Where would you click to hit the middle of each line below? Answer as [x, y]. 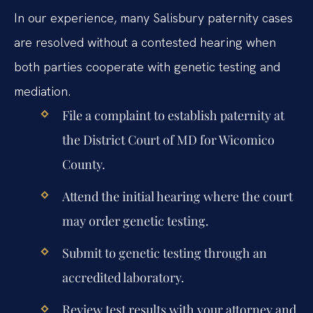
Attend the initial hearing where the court [177, 196]
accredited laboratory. [123, 278]
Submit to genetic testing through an [164, 253]
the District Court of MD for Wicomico [168, 139]
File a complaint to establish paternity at [173, 115]
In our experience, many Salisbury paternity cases [153, 17]
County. [83, 164]
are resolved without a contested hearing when [145, 42]
